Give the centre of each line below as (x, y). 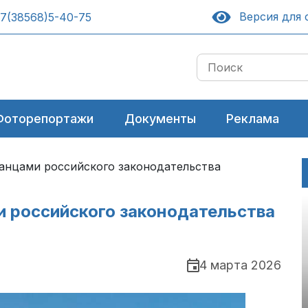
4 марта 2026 (240, 265)
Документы (160, 119)
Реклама (253, 119)
